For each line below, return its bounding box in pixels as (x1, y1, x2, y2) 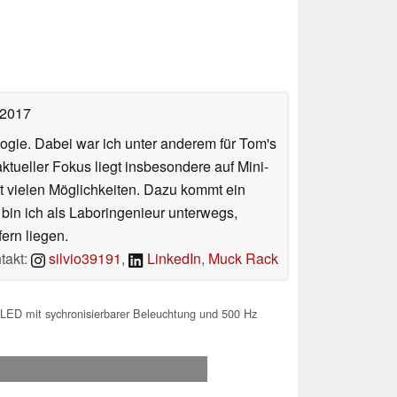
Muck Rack (208, 248, 278, 269)
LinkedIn (144, 248, 201, 269)
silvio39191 (45, 248, 122, 269)
